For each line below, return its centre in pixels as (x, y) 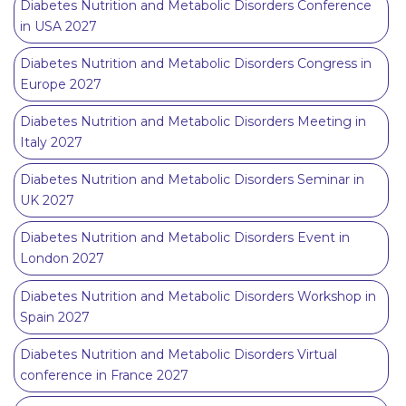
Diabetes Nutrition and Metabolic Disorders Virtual (179, 354)
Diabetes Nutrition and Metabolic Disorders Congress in (196, 63)
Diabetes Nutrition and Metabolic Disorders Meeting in (193, 122)
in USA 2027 (58, 26)
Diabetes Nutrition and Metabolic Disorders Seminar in (192, 180)
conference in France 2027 (104, 375)
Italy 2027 (51, 143)
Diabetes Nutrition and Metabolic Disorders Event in (185, 238)
